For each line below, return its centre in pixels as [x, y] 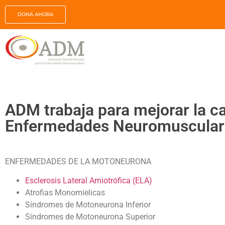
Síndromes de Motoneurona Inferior [88, 205]
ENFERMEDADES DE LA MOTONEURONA [78, 161]
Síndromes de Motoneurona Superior [90, 217]
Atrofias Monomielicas [65, 193]
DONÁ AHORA [35, 14]
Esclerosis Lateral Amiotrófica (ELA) [89, 181]
